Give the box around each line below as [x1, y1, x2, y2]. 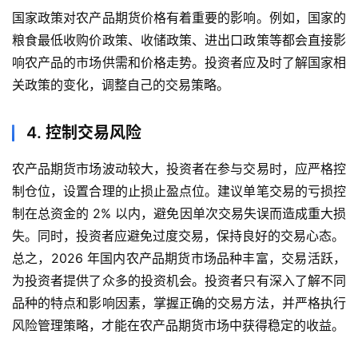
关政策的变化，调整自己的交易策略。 [12, 76, 229, 93]
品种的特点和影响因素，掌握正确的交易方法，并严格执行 [12, 294, 346, 311]
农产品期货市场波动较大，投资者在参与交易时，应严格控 [12, 160, 346, 177]
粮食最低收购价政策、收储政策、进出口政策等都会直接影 [12, 31, 346, 48]
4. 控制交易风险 [26, 122, 141, 142]
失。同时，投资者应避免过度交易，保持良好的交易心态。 [12, 227, 344, 244]
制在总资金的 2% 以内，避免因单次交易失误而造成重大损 [12, 205, 346, 221]
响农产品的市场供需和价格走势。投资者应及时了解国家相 [12, 54, 346, 70]
